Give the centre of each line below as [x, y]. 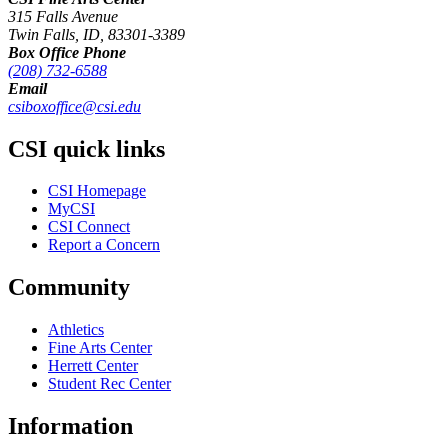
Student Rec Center [109, 384]
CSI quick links [86, 148]
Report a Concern [104, 245]
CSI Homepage [97, 191]
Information [70, 426]
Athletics [76, 330]
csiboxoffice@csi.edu [74, 106]
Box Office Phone [67, 52]
